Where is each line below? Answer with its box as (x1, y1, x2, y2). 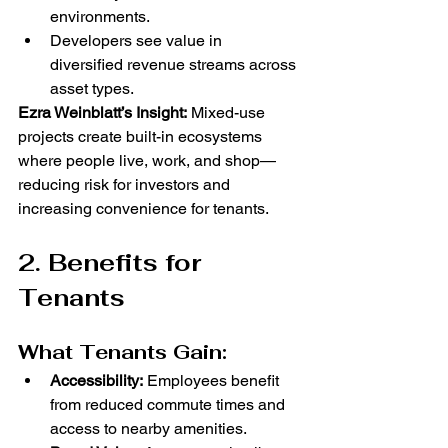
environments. (50, 7, 150, 27)
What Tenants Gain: (18, 339, 227, 366)
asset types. (50, 79, 134, 99)
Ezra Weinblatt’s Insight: (18, 103, 187, 123)
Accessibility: (50, 371, 143, 391)
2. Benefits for (18, 247, 208, 279)
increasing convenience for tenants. (18, 199, 269, 219)
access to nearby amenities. (50, 419, 247, 439)
